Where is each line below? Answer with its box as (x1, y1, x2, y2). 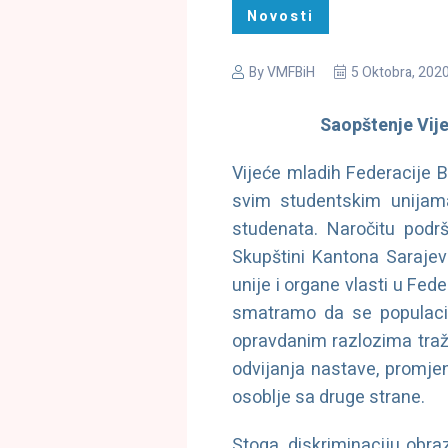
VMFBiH (267, 61, 315, 83)
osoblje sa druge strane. (232, 383, 425, 411)
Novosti (247, 5, 314, 27)
